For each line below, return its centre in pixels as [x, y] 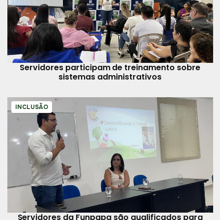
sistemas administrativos [110, 77]
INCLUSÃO [31, 107]
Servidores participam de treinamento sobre [110, 67]
